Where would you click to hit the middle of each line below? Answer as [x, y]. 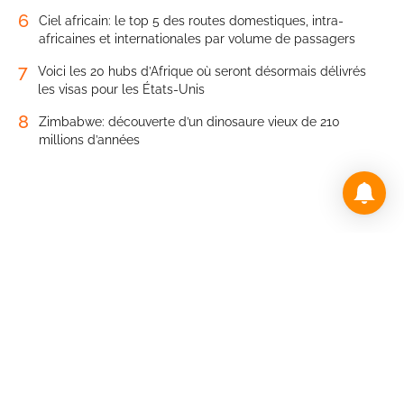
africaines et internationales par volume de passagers [197, 39]
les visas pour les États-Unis [121, 90]
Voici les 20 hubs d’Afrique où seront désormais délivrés [202, 72]
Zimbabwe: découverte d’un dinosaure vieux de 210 [189, 122]
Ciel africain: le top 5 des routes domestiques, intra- [191, 21]
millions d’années [89, 140]
